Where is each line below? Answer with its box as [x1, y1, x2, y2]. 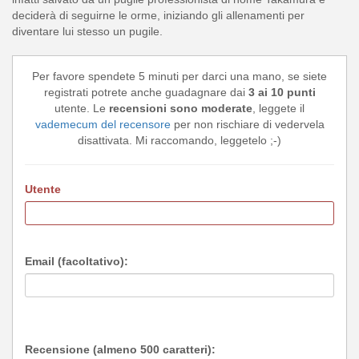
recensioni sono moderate [109, 101, 252, 115]
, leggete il [252, 101, 305, 115]
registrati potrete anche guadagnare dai [43, 85, 248, 99]
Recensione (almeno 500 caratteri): [25, 342, 216, 356]
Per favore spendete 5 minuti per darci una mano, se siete [32, 69, 327, 83]
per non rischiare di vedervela [170, 117, 325, 131]
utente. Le [54, 101, 109, 115]
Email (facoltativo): [25, 254, 128, 268]
